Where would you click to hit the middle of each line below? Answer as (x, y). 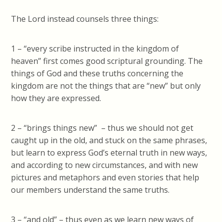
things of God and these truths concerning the (97, 73)
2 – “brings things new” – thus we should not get (102, 128)
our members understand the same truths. (90, 190)
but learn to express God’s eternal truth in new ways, (109, 152)
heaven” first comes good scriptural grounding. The (107, 61)
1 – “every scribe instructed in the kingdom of (95, 48)
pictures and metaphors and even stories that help (105, 177)
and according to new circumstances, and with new (105, 165)
